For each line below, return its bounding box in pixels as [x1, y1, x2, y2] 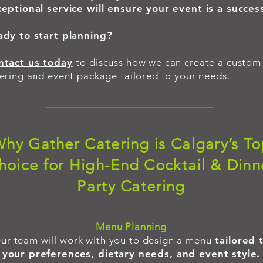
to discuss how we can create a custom [76, 56, 261, 68]
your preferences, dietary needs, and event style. [2, 248, 261, 259]
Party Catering [77, 177, 186, 195]
